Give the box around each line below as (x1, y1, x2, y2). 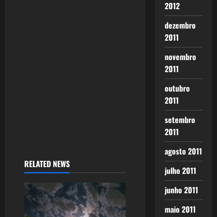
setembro (164, 114, 195, 125)
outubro (164, 82, 190, 94)
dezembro (164, 19, 196, 31)
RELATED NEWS (24, 158, 70, 170)
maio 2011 (164, 203, 196, 215)
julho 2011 (164, 165, 196, 176)
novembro (164, 51, 196, 62)
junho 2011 (164, 184, 198, 196)
